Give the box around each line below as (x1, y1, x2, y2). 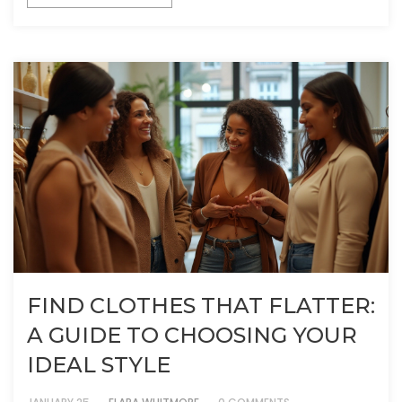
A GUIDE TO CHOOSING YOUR (27, 322, 357, 349)
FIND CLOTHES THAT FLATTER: (27, 293, 375, 319)
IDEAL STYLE (27, 352, 170, 379)
